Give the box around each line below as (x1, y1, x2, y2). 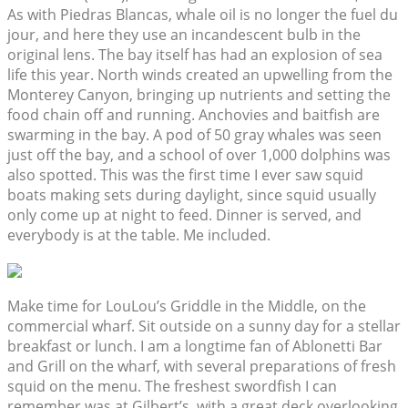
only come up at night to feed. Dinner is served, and (7, 205, 362, 226)
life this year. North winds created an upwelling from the (7, 65, 393, 86)
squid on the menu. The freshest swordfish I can (7, 376, 337, 397)
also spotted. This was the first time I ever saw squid (7, 165, 363, 186)
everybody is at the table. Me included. (7, 225, 270, 246)
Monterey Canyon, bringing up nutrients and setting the (7, 85, 391, 106)
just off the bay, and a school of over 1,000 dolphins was (7, 145, 391, 166)
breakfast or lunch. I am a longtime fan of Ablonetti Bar (7, 336, 382, 357)
